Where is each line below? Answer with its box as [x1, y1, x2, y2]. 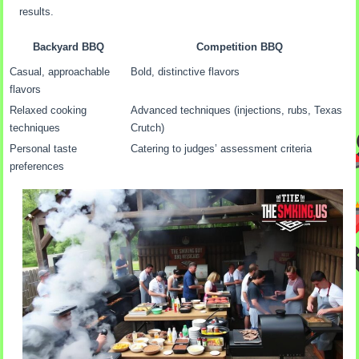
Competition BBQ [196, 40, 284, 53]
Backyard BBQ [33, 40, 105, 53]
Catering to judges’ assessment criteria [131, 142, 313, 155]
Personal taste [10, 142, 78, 155]
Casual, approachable [10, 65, 111, 78]
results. [19, 5, 54, 18]
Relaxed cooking [10, 103, 87, 116]
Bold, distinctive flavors [131, 65, 240, 78]
